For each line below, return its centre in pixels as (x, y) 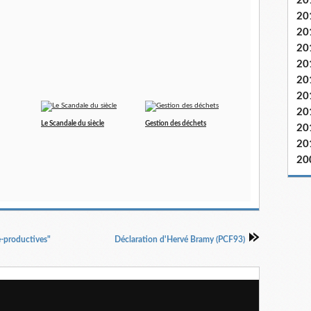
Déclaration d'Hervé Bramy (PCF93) (180, 240)
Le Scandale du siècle (73, 124)
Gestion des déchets (176, 124)
